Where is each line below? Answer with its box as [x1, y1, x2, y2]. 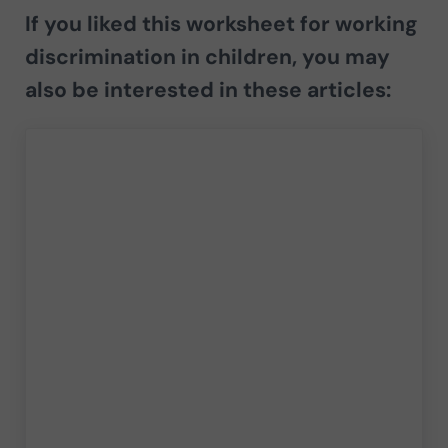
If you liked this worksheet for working [24, 9, 418, 38]
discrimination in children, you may [24, 42, 390, 71]
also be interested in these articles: [24, 75, 391, 104]
